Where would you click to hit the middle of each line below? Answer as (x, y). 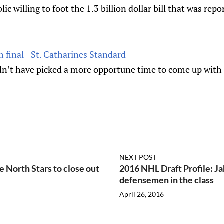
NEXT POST (138, 157)
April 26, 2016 (142, 194)
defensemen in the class (167, 180)
